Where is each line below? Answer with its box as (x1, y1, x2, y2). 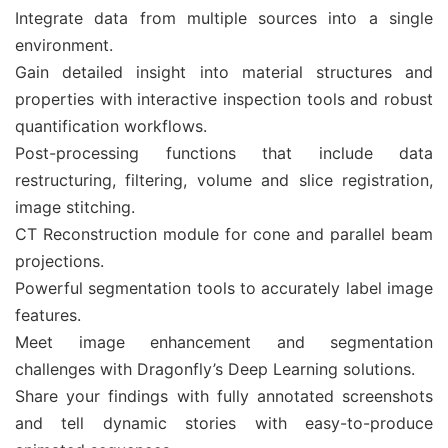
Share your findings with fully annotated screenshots (15, 386, 433, 406)
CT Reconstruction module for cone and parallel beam (15, 224, 433, 244)
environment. (15, 35, 113, 55)
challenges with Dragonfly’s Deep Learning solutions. (15, 359, 415, 379)
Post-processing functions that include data (15, 143, 433, 163)
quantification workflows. (15, 116, 207, 136)
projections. (15, 251, 104, 271)
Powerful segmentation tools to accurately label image (15, 278, 433, 298)
